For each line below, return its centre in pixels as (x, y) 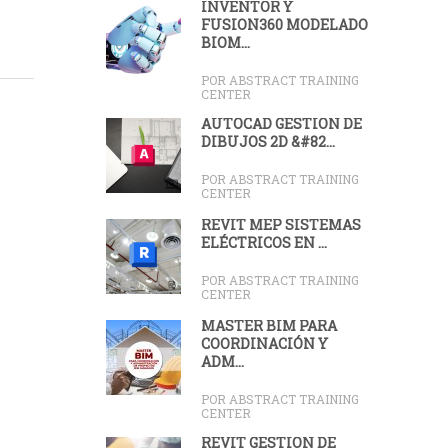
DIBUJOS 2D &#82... (268, 141)
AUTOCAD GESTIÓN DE (281, 123)
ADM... (222, 361)
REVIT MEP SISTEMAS (281, 224)
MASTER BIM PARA (269, 325)
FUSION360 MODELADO (284, 24)
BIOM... (225, 42)
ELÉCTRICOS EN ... (264, 242)
